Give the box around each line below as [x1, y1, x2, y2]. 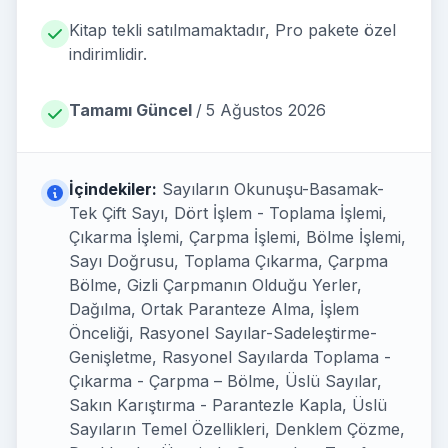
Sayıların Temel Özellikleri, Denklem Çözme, [69, 419, 405, 439]
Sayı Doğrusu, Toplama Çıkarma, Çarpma [69, 251, 388, 271]
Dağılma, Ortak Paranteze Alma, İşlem [69, 299, 359, 319]
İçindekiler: [69, 179, 157, 199]
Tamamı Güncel [69, 100, 192, 120]
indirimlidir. [69, 44, 147, 64]
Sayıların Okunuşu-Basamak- [157, 179, 384, 199]
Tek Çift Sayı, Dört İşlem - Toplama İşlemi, [69, 203, 387, 223]
